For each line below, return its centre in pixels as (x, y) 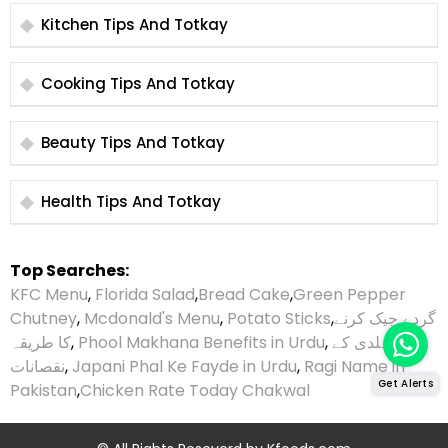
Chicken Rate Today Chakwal (195, 390)
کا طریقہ (40, 342)
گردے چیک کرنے (385, 318)
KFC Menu (49, 294)
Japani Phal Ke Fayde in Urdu (184, 366)
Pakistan (43, 390)
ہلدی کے (361, 342)
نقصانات (37, 366)
